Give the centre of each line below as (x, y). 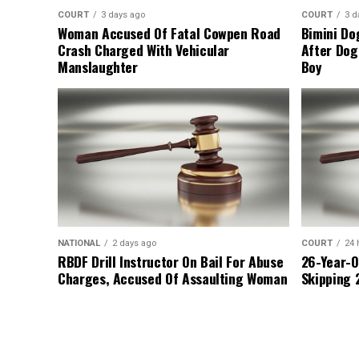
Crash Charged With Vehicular (144, 50)
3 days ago (123, 15)
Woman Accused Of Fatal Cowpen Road (169, 33)
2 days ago (134, 244)
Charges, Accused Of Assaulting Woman (173, 278)
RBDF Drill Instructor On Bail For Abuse (171, 262)
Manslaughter (98, 67)
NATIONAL (79, 244)
